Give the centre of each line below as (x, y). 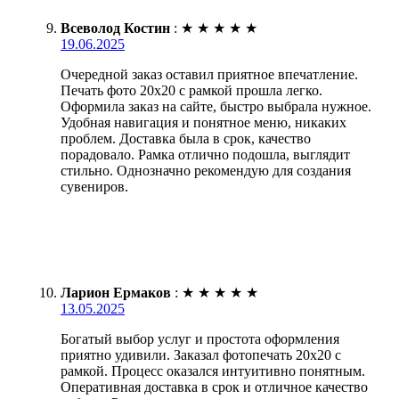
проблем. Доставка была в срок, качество (186, 138)
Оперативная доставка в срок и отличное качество (214, 387)
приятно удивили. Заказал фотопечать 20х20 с (201, 354)
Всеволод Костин (115, 28)
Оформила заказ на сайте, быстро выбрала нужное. (216, 106)
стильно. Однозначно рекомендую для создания (206, 170)
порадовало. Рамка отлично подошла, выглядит (205, 154)
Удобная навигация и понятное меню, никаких (204, 122)
